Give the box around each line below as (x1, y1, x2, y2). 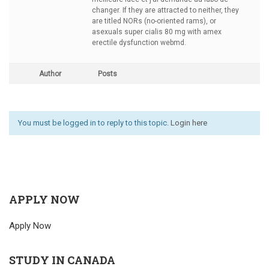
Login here (171, 118, 207, 127)
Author (38, 70, 61, 78)
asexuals (92, 28, 124, 36)
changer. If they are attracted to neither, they (92, 6, 239, 14)
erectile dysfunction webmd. (92, 38, 186, 47)
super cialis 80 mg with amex (124, 28, 222, 36)
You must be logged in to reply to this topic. (18, 118, 171, 127)
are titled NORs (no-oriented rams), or (92, 17, 216, 25)
